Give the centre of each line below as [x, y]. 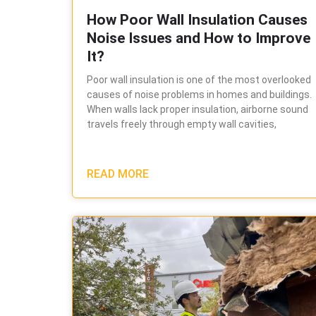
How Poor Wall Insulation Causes [197, 19]
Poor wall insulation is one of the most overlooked [199, 79]
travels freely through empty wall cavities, [182, 124]
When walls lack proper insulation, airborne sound [197, 109]
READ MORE [118, 174]
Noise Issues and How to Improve [199, 38]
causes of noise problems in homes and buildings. [199, 94]
